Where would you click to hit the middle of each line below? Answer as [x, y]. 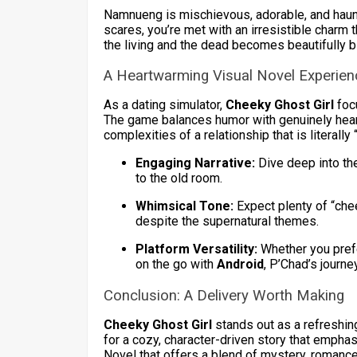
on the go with [176, 265]
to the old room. [179, 178]
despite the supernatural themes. [227, 222]
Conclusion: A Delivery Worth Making [224, 295]
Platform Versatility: [196, 249]
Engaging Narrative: [195, 163]
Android [240, 265]
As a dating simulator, [165, 105]
